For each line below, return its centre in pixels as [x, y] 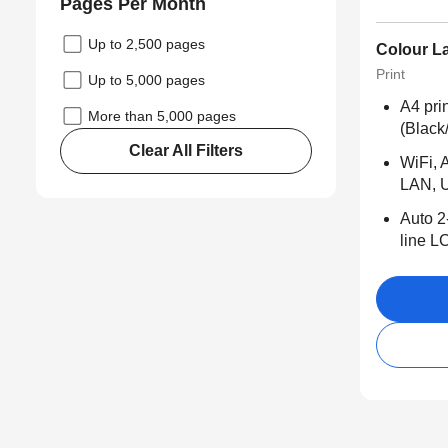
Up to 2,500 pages [146, 44]
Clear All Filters [186, 151]
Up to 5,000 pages [146, 80]
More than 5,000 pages [162, 116]
